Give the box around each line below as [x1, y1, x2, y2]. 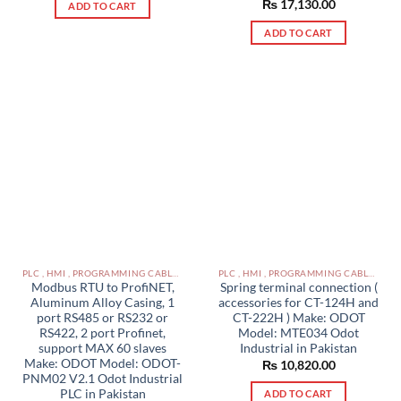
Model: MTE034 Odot [238, 326, 359, 341]
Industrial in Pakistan [240, 341, 357, 356]
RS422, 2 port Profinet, [39, 326, 166, 341]
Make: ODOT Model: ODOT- [24, 356, 181, 371]
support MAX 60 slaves [38, 341, 166, 356]
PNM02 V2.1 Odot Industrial [22, 371, 183, 387]
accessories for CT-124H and [218, 295, 379, 311]
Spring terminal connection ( [219, 280, 378, 295]
